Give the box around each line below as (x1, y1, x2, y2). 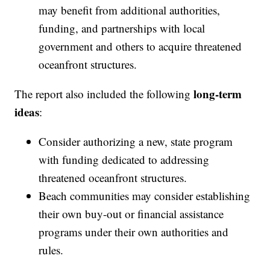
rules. (39, 242, 64, 258)
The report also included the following (14, 86, 194, 102)
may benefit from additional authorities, (39, 2, 221, 18)
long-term (193, 86, 242, 102)
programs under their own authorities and (39, 224, 229, 240)
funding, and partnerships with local (39, 20, 206, 36)
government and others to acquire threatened (39, 39, 242, 54)
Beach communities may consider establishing (39, 188, 251, 204)
